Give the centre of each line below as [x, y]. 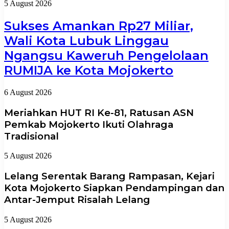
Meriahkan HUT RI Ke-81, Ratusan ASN [99, 112]
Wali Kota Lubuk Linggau [86, 40]
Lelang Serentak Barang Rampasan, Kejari [109, 176]
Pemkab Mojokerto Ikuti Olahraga [89, 124]
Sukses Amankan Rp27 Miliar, [99, 26]
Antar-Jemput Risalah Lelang [77, 199]
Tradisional [31, 136]
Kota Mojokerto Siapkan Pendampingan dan [114, 188]
